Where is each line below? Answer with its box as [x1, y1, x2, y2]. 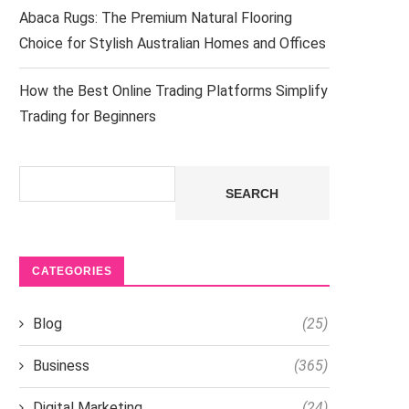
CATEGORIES [32, 265, 112, 278]
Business [33, 357, 89, 374]
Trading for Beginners [19, 108, 156, 125]
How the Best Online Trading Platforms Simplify [19, 82, 328, 100]
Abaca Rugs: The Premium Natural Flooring [19, 9, 292, 26]
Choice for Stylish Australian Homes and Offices [19, 35, 326, 52]
